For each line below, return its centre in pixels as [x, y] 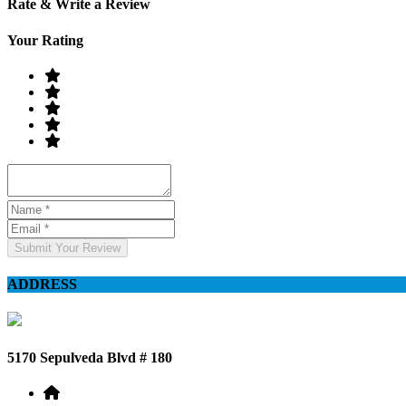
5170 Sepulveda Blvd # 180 [90, 357]
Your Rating [45, 40]
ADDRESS [42, 285]
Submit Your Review [68, 247]
